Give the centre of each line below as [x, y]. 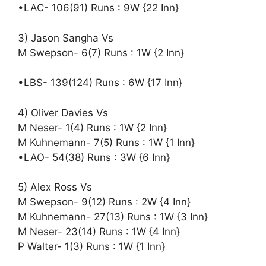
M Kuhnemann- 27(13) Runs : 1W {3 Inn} [113, 217]
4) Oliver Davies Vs [63, 113]
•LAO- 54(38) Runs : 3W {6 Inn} [94, 157]
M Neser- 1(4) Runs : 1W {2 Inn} [92, 127]
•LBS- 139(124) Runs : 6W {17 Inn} [100, 83]
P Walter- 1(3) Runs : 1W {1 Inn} [91, 246]
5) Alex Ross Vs [55, 187]
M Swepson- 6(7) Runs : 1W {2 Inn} [101, 53]
